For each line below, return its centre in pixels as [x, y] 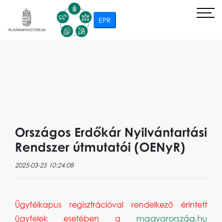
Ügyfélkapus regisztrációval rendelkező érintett [111, 205]
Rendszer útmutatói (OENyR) [100, 147]
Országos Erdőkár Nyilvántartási [111, 132]
